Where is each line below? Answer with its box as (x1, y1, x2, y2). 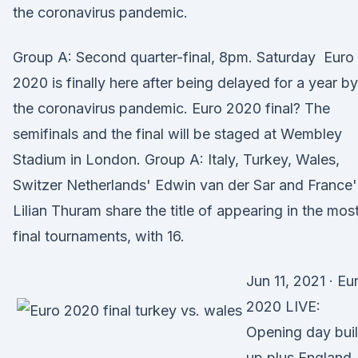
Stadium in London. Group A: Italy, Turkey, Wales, (13, 151, 340, 168)
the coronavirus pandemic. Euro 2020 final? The (13, 100, 330, 117)
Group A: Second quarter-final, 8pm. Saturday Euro (13, 49, 354, 66)
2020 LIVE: (246, 298, 320, 315)
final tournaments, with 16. (13, 228, 185, 245)
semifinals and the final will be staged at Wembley (13, 125, 342, 142)
